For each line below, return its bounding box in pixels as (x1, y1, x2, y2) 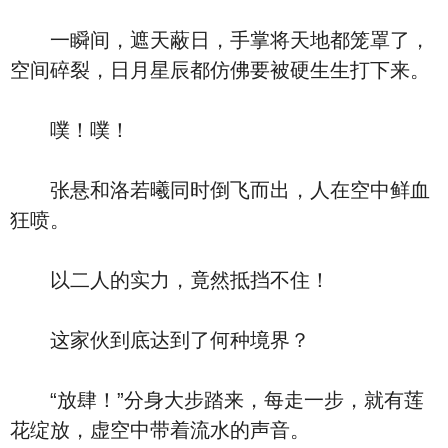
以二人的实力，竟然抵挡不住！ (10, 269, 330, 291)
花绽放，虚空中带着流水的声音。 (10, 419, 310, 441)
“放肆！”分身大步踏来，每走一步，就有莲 (10, 389, 424, 411)
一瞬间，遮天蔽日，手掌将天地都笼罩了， (10, 29, 430, 51)
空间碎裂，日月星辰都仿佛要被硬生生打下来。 (10, 59, 430, 81)
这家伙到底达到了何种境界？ (10, 329, 310, 351)
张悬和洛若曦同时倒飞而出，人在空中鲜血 (10, 179, 430, 201)
